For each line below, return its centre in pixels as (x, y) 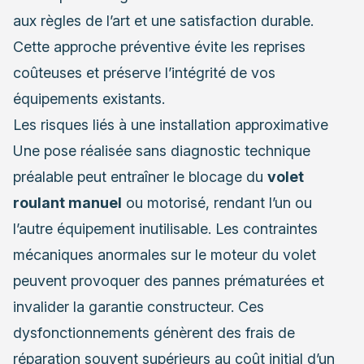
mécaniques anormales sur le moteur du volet (165, 254)
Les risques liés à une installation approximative (171, 124)
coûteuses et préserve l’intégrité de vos (144, 72)
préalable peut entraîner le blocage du (140, 176)
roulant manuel (67, 202)
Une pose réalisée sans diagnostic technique (162, 150)
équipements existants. (89, 98)
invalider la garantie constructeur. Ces (139, 306)
